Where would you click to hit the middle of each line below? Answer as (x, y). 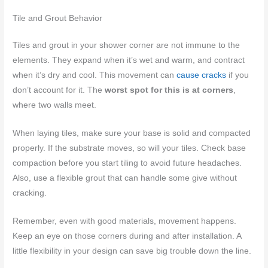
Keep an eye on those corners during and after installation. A (127, 236)
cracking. (30, 193)
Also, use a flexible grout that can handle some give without (125, 178)
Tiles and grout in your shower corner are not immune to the (127, 45)
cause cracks (202, 75)
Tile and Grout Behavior (58, 19)
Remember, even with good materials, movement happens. (125, 221)
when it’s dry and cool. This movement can (95, 75)
